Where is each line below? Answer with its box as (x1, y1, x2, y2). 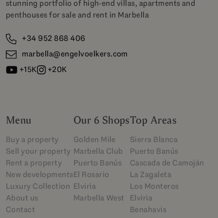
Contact (6, 204, 36, 215)
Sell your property (6, 146, 71, 157)
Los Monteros (129, 181, 179, 192)
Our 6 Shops (73, 114, 130, 127)
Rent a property (6, 158, 62, 168)
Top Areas (129, 114, 177, 127)
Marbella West (73, 193, 125, 203)
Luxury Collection (6, 181, 71, 192)
